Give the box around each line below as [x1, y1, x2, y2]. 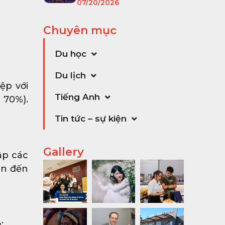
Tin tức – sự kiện [55, 113, 127, 124]
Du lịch [55, 70, 86, 80]
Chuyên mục [43, 23, 117, 37]
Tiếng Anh [55, 91, 100, 102]
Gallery [43, 145, 84, 159]
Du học [55, 48, 86, 59]
